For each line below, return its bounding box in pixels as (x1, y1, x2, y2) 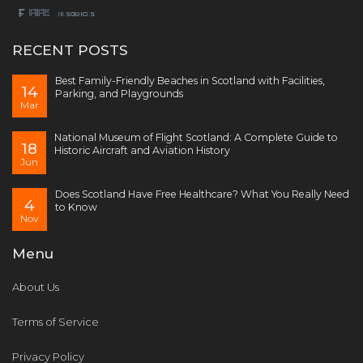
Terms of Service (12, 315, 99, 329)
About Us (12, 280, 59, 294)
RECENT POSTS (12, 41, 128, 59)
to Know (55, 201, 97, 214)
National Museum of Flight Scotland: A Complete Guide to (54, 131, 338, 144)
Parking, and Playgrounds (55, 88, 183, 100)
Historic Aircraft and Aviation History (54, 144, 230, 157)
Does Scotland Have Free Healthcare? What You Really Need (55, 188, 349, 201)
